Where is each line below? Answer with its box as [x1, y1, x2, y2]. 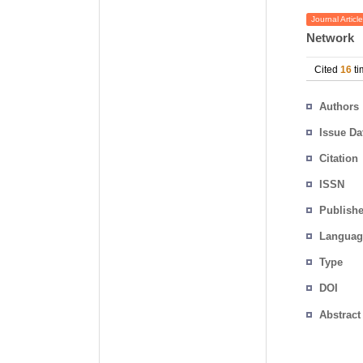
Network [306, 31, 354, 45]
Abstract [319, 308, 361, 321]
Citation [319, 152, 358, 164]
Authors [319, 100, 359, 113]
